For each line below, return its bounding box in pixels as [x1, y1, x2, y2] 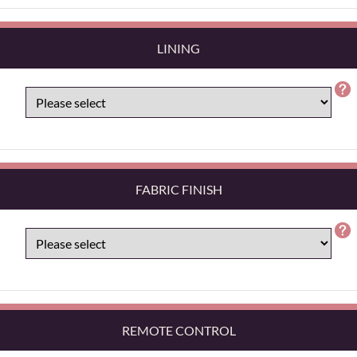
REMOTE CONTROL [121, 322, 236, 338]
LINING [157, 40, 200, 56]
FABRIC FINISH [135, 181, 222, 197]
